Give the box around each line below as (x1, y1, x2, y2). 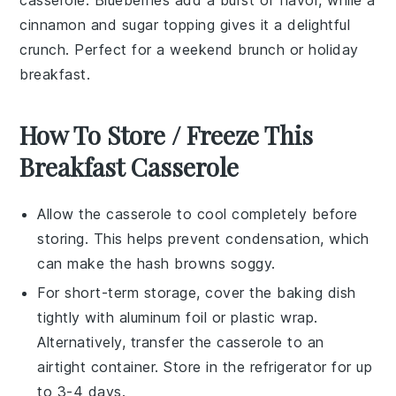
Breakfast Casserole (19, 149, 240, 183)
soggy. (225, 254, 276, 272)
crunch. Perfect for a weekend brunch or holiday (19, 40, 359, 58)
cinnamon (19, 15, 87, 34)
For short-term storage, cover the (37, 283, 278, 301)
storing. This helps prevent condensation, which (37, 229, 369, 247)
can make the (37, 254, 137, 272)
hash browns (136, 254, 226, 272)
